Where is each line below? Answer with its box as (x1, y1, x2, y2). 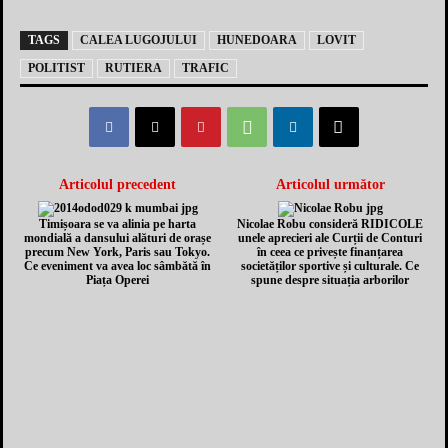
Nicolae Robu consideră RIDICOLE (237, 217, 424, 232)
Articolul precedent (59, 177, 177, 193)
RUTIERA (105, 61, 162, 76)
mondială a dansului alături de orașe (24, 231, 212, 246)
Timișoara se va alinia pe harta (39, 217, 197, 232)
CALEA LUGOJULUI (80, 33, 197, 48)
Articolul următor (275, 177, 385, 193)
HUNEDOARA (217, 33, 297, 48)
